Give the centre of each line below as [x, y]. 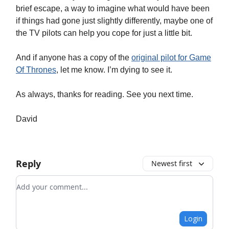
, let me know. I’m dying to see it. [114, 70]
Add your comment [53, 181]
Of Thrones [36, 70]
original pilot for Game [171, 57]
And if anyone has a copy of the [74, 57]
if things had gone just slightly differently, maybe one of [114, 20]
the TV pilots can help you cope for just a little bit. [104, 33]
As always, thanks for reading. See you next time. [105, 94]
